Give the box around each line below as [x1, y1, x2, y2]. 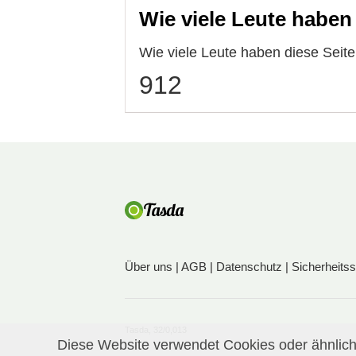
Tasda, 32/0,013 [125, 324, 187, 335]
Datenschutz [216, 259, 282, 273]
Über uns [125, 259, 172, 273]
